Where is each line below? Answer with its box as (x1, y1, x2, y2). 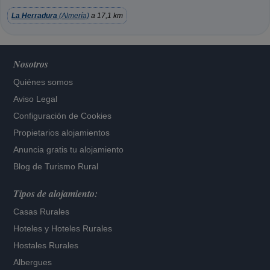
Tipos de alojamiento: (13, 187, 98, 200)
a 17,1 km (89, 11, 123, 20)
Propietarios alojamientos (13, 128, 110, 137)
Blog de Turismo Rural (13, 162, 99, 171)
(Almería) (57, 11, 89, 20)
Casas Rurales (13, 207, 70, 216)
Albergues (13, 257, 52, 267)
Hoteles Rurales (51, 224, 113, 233)
